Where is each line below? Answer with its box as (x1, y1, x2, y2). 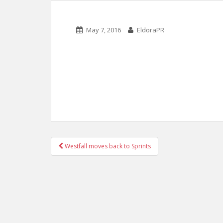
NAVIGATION (50, 152, 146, 166)
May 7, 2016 (86, 25, 121, 34)
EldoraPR (137, 25, 164, 34)
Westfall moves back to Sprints (63, 142, 151, 150)
